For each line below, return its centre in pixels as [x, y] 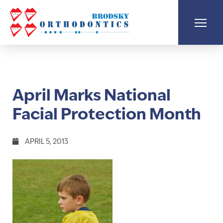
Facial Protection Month [107, 115]
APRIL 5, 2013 [46, 142]
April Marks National [92, 97]
